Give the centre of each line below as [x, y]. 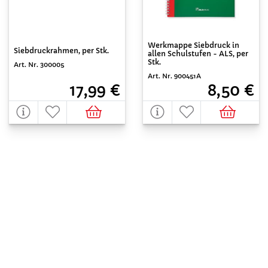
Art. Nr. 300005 [39, 65]
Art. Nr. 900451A [174, 76]
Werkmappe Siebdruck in [194, 45]
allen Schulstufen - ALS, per [198, 54]
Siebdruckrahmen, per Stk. [61, 51]
